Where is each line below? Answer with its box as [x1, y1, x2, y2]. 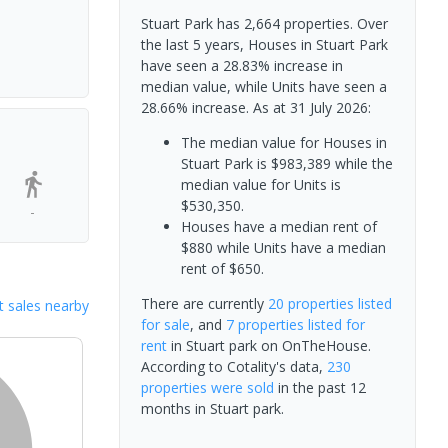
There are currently [140, 294, 268, 313]
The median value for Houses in [180, 133, 387, 152]
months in [140, 399, 210, 418]
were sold [206, 378, 274, 397]
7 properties [225, 315, 304, 334]
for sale [140, 315, 190, 334]
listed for [303, 315, 365, 334]
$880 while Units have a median [180, 238, 386, 257]
